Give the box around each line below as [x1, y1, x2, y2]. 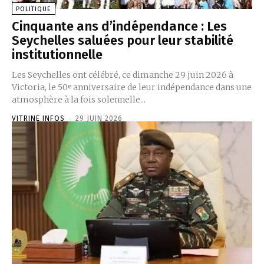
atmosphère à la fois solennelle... [12, 94, 146, 105]
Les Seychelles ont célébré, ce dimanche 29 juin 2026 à [12, 70, 233, 81]
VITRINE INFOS [12, 114, 65, 123]
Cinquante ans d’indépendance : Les [12, 18, 227, 35]
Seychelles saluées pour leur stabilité [12, 32, 233, 49]
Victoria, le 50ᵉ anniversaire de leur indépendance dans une [12, 82, 252, 93]
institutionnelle [12, 47, 103, 63]
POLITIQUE [16, 5, 51, 14]
